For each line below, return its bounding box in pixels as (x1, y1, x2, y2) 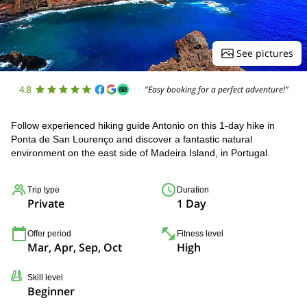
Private (27, 196, 64, 211)
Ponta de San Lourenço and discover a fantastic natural (11, 134, 252, 145)
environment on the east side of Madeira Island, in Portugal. (11, 147, 270, 158)
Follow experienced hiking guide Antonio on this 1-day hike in (11, 120, 275, 131)
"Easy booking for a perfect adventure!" (145, 83, 289, 95)
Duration (177, 185, 209, 195)
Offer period (27, 229, 71, 238)
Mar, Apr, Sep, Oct (27, 240, 122, 255)
